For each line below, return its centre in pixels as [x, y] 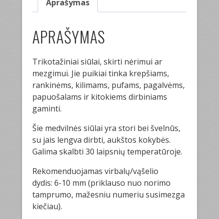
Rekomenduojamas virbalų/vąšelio [96, 171]
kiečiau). [47, 206]
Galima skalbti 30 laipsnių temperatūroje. [108, 151]
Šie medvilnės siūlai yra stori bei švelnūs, [107, 128]
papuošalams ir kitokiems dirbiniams [100, 97]
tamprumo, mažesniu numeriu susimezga [109, 194]
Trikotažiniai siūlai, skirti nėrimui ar [98, 61]
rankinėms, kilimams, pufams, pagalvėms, [109, 85]
